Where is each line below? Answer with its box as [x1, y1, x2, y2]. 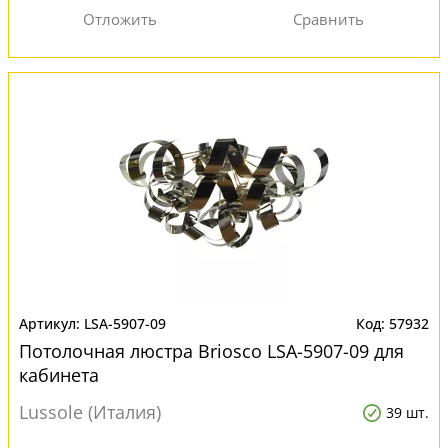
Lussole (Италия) [19, 400, 161, 424]
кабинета [19, 363, 99, 387]
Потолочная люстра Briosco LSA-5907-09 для [19, 339, 404, 363]
